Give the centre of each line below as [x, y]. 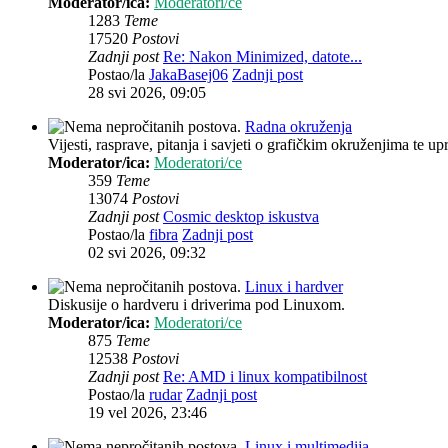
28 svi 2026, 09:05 [147, 93]
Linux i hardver [294, 287]
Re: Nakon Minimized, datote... [262, 57]
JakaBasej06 [188, 75]
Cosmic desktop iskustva [241, 217]
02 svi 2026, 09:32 [147, 253]
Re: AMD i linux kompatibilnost [265, 377]
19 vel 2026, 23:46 [147, 413]
